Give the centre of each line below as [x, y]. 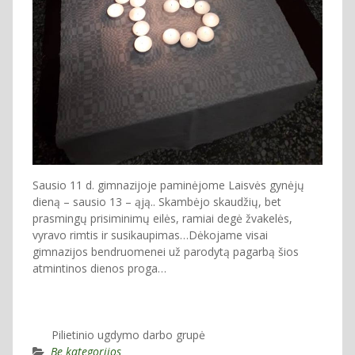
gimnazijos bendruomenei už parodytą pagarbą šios [167, 251]
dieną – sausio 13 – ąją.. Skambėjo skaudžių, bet [157, 201]
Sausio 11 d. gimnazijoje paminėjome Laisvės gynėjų [168, 185]
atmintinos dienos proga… [99, 268]
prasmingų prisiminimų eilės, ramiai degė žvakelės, [162, 218]
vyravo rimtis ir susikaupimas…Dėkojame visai [150, 235]
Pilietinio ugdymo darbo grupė [118, 334]
